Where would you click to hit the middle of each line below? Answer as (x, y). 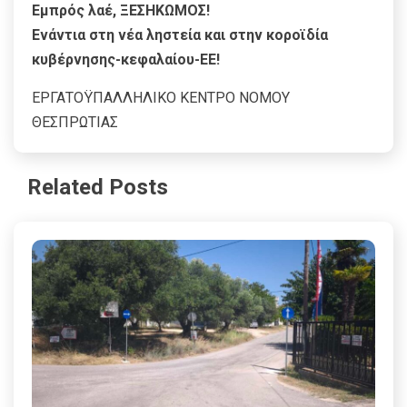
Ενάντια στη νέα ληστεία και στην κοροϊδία (180, 35)
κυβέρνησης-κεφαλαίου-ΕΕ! (128, 59)
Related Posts (98, 187)
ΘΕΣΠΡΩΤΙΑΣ (75, 122)
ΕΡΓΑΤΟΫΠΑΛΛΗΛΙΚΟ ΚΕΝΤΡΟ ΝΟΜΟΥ (161, 97)
